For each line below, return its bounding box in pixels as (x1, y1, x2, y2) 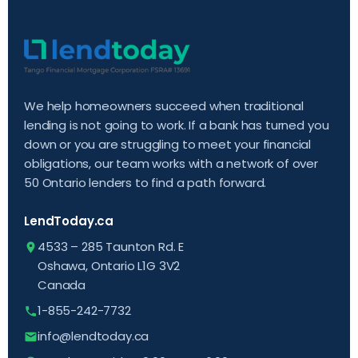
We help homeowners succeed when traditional (24, 97, 304, 114)
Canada (38, 276, 86, 293)
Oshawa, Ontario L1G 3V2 (38, 257, 181, 274)
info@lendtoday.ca (38, 327, 149, 344)
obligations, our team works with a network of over (24, 154, 318, 172)
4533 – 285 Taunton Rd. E (38, 237, 185, 255)
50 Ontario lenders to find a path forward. (24, 173, 267, 191)
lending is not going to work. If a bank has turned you (24, 116, 329, 133)
